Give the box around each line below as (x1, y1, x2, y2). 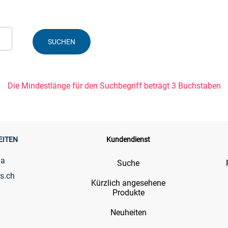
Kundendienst (106, 135, 151, 144)
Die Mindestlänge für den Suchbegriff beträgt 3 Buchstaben (7, 81, 221, 91)
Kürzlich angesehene (91, 178, 166, 188)
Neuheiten (110, 208, 147, 217)
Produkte (112, 188, 145, 197)
